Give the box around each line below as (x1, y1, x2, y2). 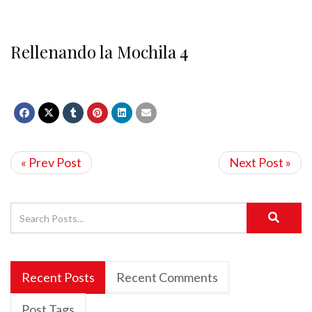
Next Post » (229, 155, 291, 170)
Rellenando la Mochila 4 (10, 40, 188, 63)
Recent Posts (22, 270, 95, 285)
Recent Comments (116, 270, 218, 285)
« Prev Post (21, 155, 81, 170)
